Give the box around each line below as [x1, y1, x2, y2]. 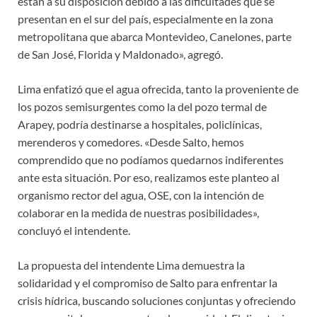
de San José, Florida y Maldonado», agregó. [18, 47, 223, 62]
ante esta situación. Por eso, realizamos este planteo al [18, 171, 279, 185]
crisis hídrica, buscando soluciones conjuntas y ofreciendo [18, 294, 296, 308]
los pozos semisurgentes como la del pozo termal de [18, 100, 267, 114]
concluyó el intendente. [18, 224, 130, 238]
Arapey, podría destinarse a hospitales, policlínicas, [18, 117, 262, 132]
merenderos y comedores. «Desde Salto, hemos [18, 135, 244, 149]
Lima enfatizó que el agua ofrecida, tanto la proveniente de [18, 82, 299, 96]
